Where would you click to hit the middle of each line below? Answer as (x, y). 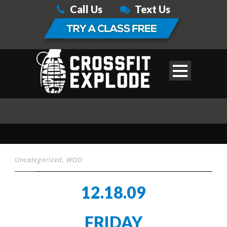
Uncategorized (39, 160)
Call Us (86, 9)
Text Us (153, 9)
